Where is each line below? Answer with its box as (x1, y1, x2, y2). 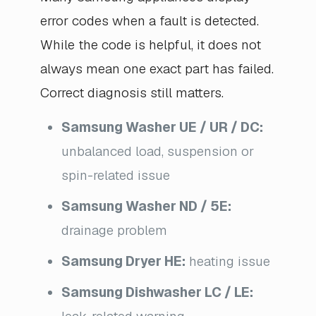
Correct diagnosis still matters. (39, 84, 224, 102)
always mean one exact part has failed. (39, 60, 274, 78)
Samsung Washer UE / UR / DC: (61, 119, 263, 137)
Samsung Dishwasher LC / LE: (61, 284, 253, 302)
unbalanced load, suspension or (61, 142, 254, 161)
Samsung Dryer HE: (61, 253, 186, 271)
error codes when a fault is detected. (39, 12, 259, 30)
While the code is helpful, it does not (39, 36, 261, 54)
